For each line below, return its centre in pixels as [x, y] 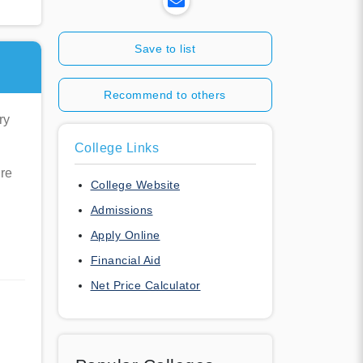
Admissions [122, 209]
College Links [116, 147]
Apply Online [125, 235]
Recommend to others [165, 94]
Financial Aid [125, 260]
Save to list [165, 48]
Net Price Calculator [145, 285]
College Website [135, 184]
